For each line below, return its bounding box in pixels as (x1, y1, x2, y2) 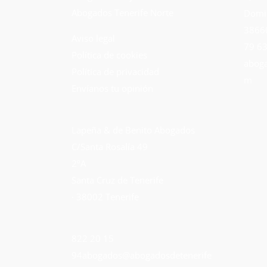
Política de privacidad (72, 66, 159, 78)
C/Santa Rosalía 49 (72, 141, 148, 153)
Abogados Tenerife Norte (72, 7, 173, 19)
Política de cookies (72, 49, 147, 61)
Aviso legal (72, 32, 115, 45)
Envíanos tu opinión (72, 82, 153, 95)
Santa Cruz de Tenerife (72, 174, 163, 187)
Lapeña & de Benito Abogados (72, 124, 195, 136)
